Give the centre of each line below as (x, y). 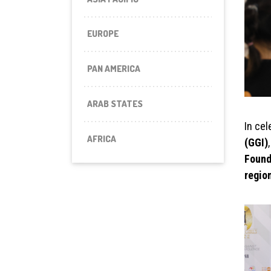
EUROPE (103, 34)
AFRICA (101, 139)
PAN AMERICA (113, 69)
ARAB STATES (115, 104)
